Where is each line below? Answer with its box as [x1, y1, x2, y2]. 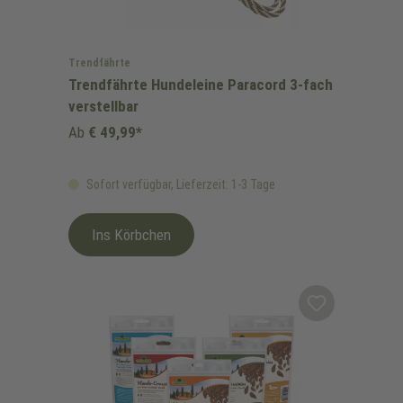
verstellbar [68, 97, 139, 116]
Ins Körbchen [92, 226, 171, 245]
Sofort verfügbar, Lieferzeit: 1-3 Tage [84, 177, 275, 193]
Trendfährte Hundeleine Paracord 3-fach [68, 76, 333, 94]
